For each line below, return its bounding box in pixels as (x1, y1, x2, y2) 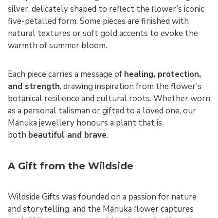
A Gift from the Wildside (8, 160, 133, 172)
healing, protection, (124, 68, 201, 80)
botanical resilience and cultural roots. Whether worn (8, 92, 210, 104)
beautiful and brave (28, 129, 107, 141)
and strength (8, 80, 60, 92)
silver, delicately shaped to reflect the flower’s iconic (8, 3, 204, 15)
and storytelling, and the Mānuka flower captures (8, 203, 194, 215)
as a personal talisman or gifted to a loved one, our (8, 105, 196, 116)
